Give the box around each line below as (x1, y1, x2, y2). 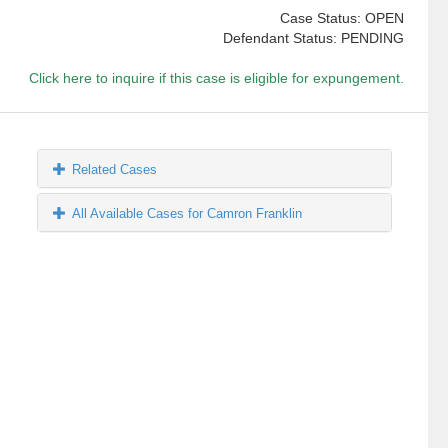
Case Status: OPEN (279, 10, 404, 27)
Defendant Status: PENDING (222, 30, 404, 47)
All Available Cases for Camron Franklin (72, 206, 303, 222)
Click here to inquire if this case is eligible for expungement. (28, 70, 404, 87)
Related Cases (72, 162, 158, 178)
